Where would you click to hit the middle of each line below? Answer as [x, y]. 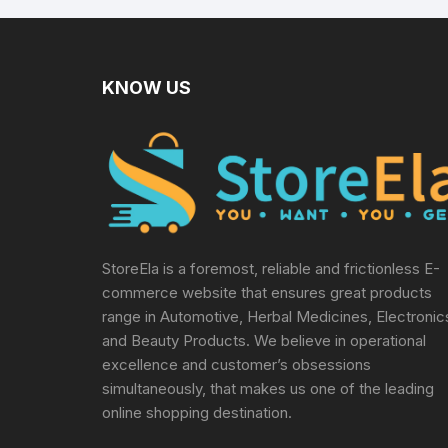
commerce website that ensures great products [267, 292]
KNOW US [146, 87]
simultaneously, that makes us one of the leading [268, 388]
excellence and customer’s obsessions [236, 364]
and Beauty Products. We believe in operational [264, 340]
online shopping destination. [197, 412]
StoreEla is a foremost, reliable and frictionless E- [271, 268]
